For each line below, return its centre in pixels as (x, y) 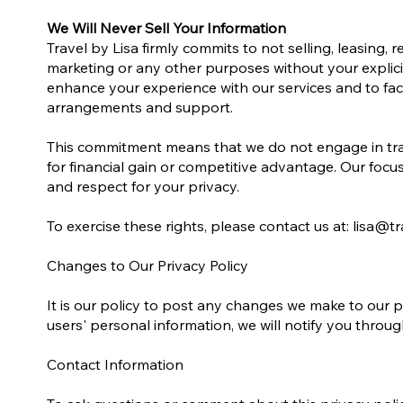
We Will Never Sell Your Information (167, 28)
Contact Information (116, 365)
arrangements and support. (140, 107)
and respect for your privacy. (143, 187)
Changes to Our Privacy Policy (148, 266)
